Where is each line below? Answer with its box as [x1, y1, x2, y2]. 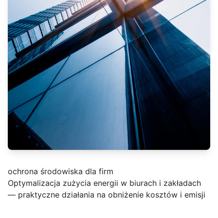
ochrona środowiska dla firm [8, 166, 113, 176]
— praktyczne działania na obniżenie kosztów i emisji [8, 190, 205, 200]
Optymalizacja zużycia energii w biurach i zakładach [8, 178, 201, 188]
